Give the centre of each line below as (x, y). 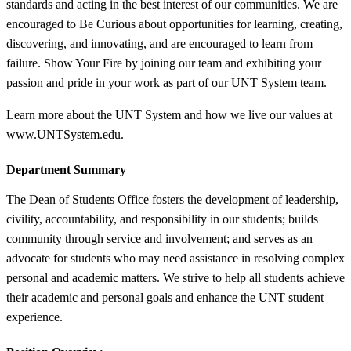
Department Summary (66, 169)
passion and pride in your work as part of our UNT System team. (166, 82)
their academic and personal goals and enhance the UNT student (165, 297)
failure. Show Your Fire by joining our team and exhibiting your (164, 63)
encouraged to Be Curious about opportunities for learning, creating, (174, 24)
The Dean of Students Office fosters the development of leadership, (172, 199)
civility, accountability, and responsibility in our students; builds (162, 219)
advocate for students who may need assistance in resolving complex (175, 258)
